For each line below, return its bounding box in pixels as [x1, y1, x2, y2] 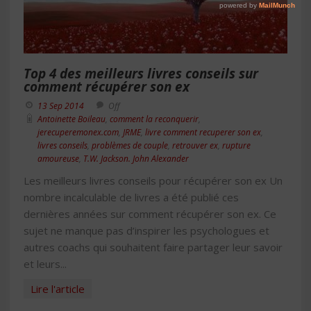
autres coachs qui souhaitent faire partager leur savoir [24, 240, 283, 254]
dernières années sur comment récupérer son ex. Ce [24, 207, 276, 221]
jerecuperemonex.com [37, 126, 119, 138]
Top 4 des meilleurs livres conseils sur [24, 65, 258, 83]
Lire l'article [31, 282, 85, 296]
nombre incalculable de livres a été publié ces [24, 190, 239, 204]
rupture [222, 140, 251, 151]
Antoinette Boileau [37, 113, 106, 125]
